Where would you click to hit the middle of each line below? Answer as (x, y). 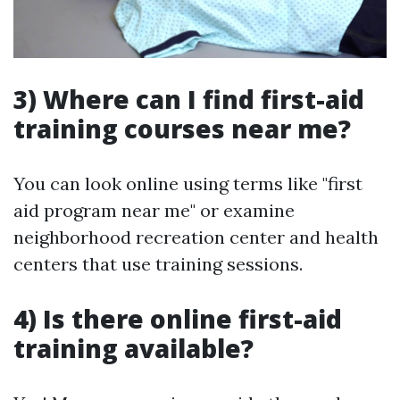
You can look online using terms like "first (188, 184)
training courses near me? (182, 129)
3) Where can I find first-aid (189, 100)
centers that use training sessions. (158, 264)
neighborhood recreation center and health (196, 237)
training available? (133, 349)
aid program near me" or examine (154, 211)
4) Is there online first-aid (178, 319)
